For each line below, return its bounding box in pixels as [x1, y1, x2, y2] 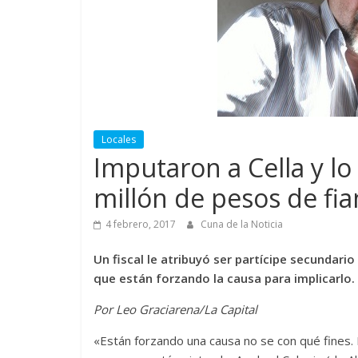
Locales [101, 132, 136, 146]
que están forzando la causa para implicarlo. [93, 269, 355, 286]
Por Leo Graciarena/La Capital [93, 300, 257, 317]
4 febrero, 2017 [105, 217, 176, 231]
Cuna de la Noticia [201, 217, 283, 231]
